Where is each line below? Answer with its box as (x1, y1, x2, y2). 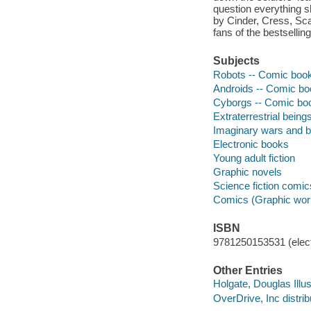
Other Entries (212, 264, 283, 276)
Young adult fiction (212, 151, 295, 164)
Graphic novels (212, 165, 282, 178)
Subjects (212, 55, 260, 67)
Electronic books (212, 137, 289, 150)
